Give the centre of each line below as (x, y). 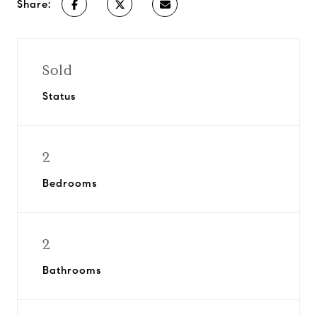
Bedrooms (70, 183)
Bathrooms (72, 270)
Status (59, 96)
